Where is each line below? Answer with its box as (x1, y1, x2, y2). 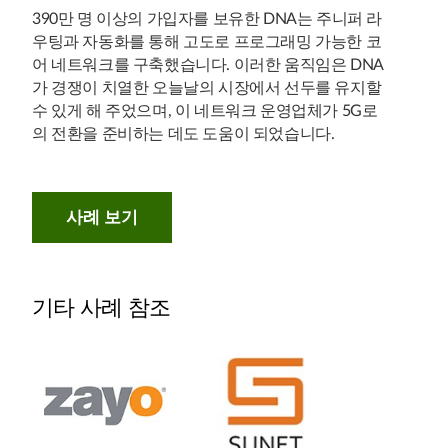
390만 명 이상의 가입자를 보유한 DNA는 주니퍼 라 (32, 11, 383, 27)
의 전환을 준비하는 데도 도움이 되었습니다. (32, 126, 335, 142)
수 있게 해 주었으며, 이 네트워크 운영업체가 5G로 (32, 103, 378, 119)
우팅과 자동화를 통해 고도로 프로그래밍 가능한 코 (32, 34, 382, 50)
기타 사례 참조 (32, 297, 171, 319)
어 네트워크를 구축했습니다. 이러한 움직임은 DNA (32, 57, 384, 73)
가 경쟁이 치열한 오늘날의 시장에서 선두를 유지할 (32, 80, 382, 96)
